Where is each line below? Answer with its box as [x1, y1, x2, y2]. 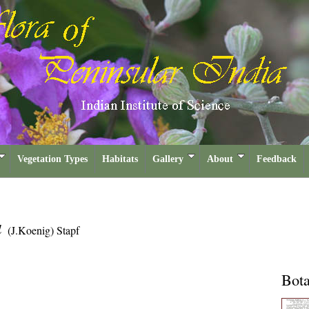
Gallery [152, 154, 183, 164]
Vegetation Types [17, 154, 88, 164]
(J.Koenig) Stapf [8, 223, 79, 237]
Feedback [257, 154, 297, 164]
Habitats [102, 154, 138, 164]
